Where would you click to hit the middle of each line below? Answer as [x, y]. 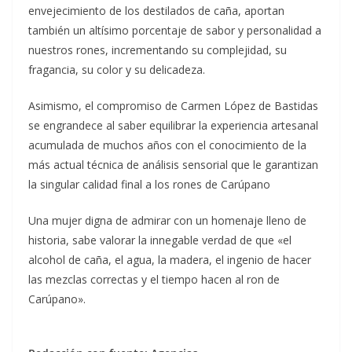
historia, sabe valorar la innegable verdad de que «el [160, 240]
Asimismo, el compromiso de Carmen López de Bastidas [173, 105]
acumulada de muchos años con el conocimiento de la [167, 145]
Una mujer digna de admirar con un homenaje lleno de [167, 220]
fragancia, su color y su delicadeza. [117, 69]
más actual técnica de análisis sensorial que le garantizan [173, 164]
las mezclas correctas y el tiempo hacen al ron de [154, 279]
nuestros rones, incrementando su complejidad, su [158, 49]
